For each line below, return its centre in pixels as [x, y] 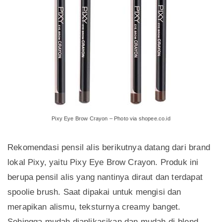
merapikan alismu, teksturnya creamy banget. [94, 207]
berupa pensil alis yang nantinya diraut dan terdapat [105, 177]
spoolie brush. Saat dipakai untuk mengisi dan [94, 192]
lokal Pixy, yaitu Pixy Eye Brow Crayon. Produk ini [103, 163]
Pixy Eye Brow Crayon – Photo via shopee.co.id [111, 119]
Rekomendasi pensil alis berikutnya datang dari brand [109, 148]
